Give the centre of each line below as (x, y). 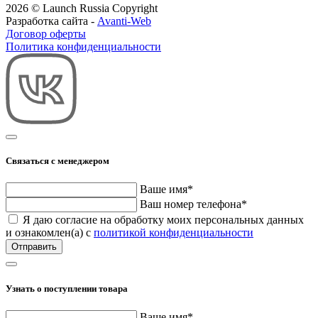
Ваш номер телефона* (193, 204)
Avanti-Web (124, 21)
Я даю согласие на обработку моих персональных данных (163, 220)
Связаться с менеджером (57, 161)
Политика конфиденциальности (83, 47)
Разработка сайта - (51, 21)
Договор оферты (46, 34)
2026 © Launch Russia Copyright (82, 9)
